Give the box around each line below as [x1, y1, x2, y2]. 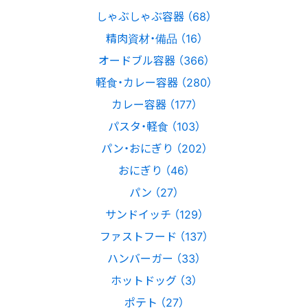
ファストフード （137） [100, 228, 208, 245]
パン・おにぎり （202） [100, 140, 208, 157]
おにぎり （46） [118, 162, 190, 179]
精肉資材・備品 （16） [105, 30, 203, 47]
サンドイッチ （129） [104, 206, 203, 223]
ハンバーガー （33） [107, 250, 201, 267]
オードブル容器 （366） [98, 52, 210, 69]
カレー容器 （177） [111, 96, 197, 113]
